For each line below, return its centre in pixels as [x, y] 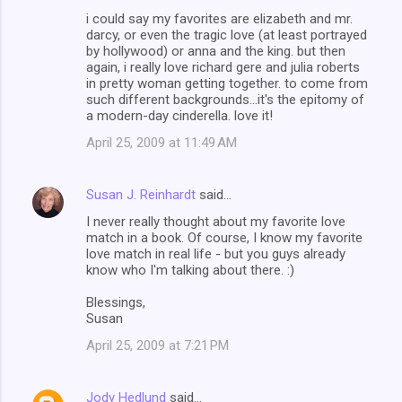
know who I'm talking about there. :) [190, 270]
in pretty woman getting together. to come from [227, 83]
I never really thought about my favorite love [216, 221]
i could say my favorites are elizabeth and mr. [219, 18]
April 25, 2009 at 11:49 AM [162, 142]
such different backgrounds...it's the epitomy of [225, 99]
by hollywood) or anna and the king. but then [216, 51]
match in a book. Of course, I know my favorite [224, 237]
